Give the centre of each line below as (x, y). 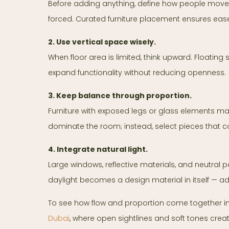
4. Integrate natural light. (98, 150)
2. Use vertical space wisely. (102, 42)
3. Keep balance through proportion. (120, 96)
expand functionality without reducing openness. (137, 73)
